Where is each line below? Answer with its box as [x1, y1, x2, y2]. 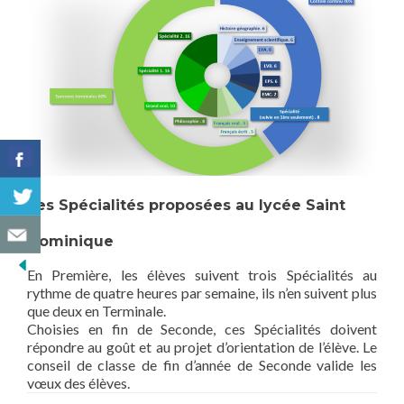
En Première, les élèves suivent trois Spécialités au [27, 266, 377, 284]
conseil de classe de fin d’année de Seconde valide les [27, 356, 377, 374]
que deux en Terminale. [27, 302, 166, 320]
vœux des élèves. [27, 374, 130, 392]
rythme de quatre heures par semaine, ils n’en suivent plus [27, 284, 377, 302]
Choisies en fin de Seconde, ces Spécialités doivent [27, 320, 377, 338]
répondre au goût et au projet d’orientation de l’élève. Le [27, 338, 377, 356]
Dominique [27, 233, 114, 251]
